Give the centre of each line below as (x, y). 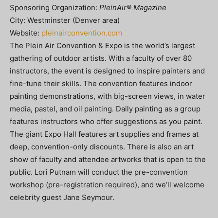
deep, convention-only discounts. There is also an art (102, 146)
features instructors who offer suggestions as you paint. (106, 121)
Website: (26, 33)
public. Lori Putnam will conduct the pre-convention (99, 172)
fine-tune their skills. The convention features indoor (101, 83)
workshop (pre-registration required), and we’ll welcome (107, 184)
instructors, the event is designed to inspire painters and (107, 71)
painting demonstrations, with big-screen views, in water (108, 96)
